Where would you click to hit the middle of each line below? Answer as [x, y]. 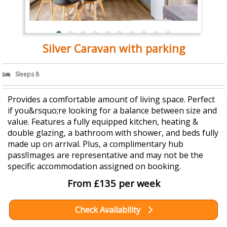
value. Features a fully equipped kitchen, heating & [103, 122]
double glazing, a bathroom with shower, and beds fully [113, 133]
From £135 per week [113, 183]
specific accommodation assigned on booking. [94, 166]
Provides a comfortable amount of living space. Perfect [111, 100]
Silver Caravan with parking [113, 49]
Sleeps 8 [27, 74]
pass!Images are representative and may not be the [105, 155]
